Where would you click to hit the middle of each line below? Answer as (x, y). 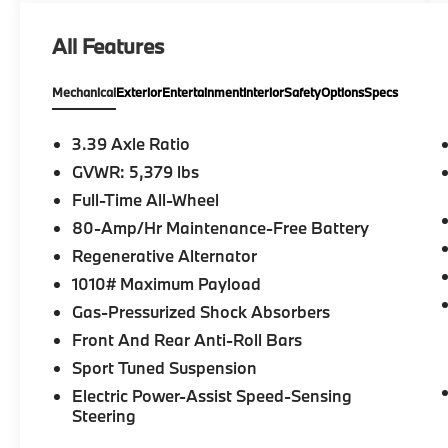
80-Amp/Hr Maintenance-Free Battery (221, 227)
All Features (108, 45)
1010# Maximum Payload (167, 283)
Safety (303, 91)
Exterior (139, 91)
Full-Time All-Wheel (147, 199)
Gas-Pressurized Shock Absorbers (201, 311)
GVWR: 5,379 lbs (136, 171)
